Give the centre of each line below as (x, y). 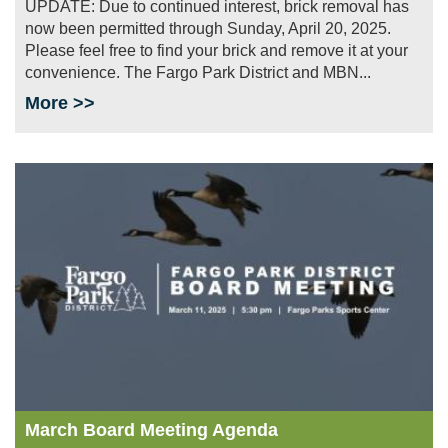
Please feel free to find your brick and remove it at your (216, 51)
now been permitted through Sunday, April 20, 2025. (208, 29)
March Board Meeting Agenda (151, 429)
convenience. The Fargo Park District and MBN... (198, 73)
